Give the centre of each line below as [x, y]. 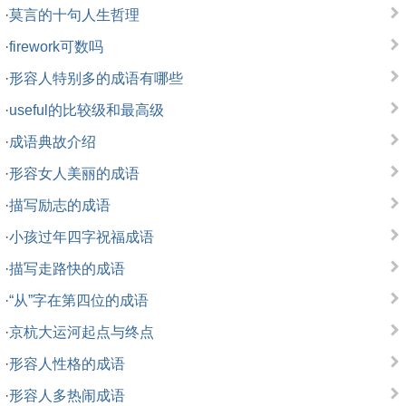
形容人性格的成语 [67, 364]
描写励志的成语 [60, 205]
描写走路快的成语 [67, 269]
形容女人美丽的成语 [74, 174]
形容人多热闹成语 [67, 396]
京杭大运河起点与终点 [82, 332]
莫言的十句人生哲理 [74, 15]
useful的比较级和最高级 [87, 110]
